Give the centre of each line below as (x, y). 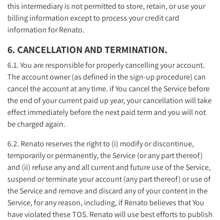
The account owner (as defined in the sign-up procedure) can (107, 77)
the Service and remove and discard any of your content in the (108, 191)
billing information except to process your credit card (93, 18)
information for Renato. (46, 29)
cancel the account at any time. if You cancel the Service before (109, 88)
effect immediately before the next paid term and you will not (107, 112)
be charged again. (36, 124)
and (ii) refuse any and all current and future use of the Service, (109, 167)
